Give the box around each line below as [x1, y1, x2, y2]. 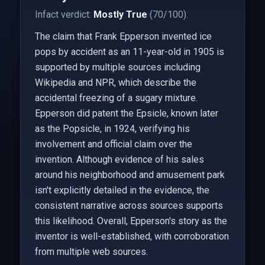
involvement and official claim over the [34, 138, 192, 150]
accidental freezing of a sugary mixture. [34, 92, 198, 104]
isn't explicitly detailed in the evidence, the [34, 185, 209, 196]
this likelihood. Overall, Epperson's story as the [34, 215, 227, 227]
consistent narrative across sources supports [34, 200, 223, 211]
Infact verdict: [34, 9, 93, 20]
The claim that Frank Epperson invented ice [34, 31, 212, 42]
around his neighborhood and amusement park [34, 169, 225, 180]
